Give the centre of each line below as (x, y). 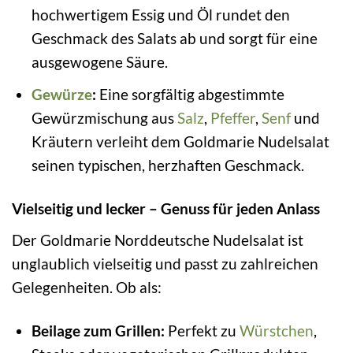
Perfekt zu (202, 330)
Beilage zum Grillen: (98, 330)
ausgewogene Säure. (99, 61)
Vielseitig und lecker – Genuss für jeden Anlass (166, 209)
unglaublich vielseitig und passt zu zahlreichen (165, 263)
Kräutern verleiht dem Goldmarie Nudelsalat (180, 142)
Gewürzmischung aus (104, 118)
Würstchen (276, 330)
